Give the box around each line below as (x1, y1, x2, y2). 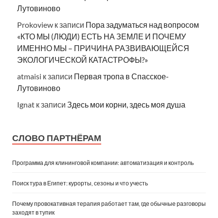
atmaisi (17, 71, 41, 81)
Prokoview (17, 19, 53, 29)
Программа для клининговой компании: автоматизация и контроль (12, 159, 194, 166)
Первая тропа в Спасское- (74, 71, 169, 81)
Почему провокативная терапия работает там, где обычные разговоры (12, 200, 206, 207)
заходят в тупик (12, 208, 54, 216)
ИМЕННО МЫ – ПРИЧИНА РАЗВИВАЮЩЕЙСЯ (17, 43, 189, 53)
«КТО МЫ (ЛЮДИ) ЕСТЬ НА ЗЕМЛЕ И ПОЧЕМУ (17, 31, 186, 41)
